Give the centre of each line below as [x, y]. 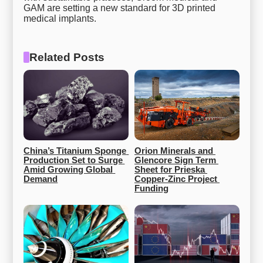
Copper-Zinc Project [176, 179]
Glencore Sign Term [175, 160]
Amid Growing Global [68, 169]
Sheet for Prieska [170, 169]
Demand [41, 179]
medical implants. [60, 18]
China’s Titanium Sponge [75, 151]
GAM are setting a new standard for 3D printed [120, 8]
